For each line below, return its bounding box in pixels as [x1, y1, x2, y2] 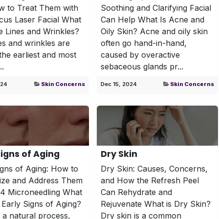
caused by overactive [100, 49, 180, 60]
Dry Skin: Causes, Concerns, [100, 163, 208, 174]
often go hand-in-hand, [100, 38, 187, 48]
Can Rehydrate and [100, 187, 172, 197]
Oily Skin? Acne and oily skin [100, 26, 208, 36]
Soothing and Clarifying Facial [100, 2, 211, 13]
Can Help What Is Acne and [100, 14, 204, 24]
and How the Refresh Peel [100, 175, 199, 185]
